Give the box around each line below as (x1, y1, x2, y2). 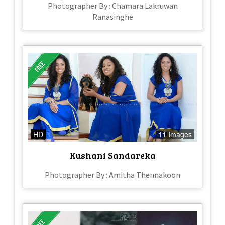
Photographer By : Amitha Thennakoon (45, 169, 180, 180)
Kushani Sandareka (69, 149, 156, 161)
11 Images (158, 129, 192, 139)
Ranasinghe (92, 11, 133, 22)
